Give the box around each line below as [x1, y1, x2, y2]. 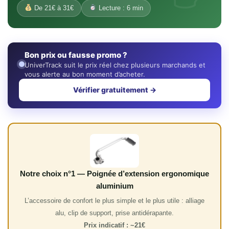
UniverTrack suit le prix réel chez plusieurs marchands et [25, 61, 205, 69]
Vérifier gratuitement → [73, 85, 156, 94]
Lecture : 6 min [96, 4, 143, 12]
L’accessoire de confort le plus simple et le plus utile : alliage [25, 197, 204, 205]
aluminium [96, 181, 133, 191]
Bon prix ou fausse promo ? [25, 50, 127, 60]
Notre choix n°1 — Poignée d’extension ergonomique [20, 169, 209, 178]
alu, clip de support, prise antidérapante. [55, 209, 174, 217]
